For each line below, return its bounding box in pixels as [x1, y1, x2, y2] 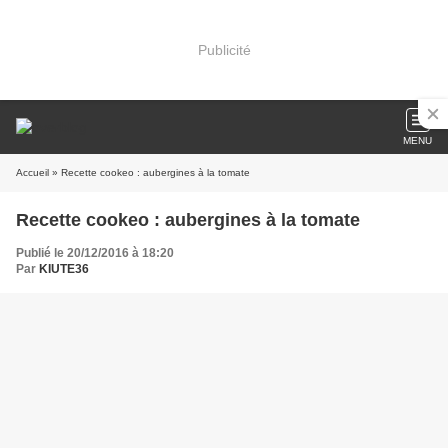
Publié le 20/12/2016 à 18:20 [16, 246, 174, 260]
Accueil [16, 167, 49, 178]
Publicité [197, 41, 251, 58]
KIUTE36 [39, 262, 89, 276]
